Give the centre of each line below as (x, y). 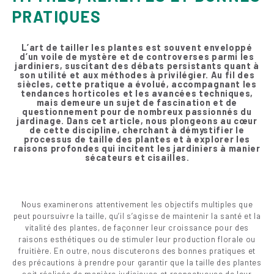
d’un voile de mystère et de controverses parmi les (137, 57)
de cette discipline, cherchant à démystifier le (137, 130)
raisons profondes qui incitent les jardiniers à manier (137, 149)
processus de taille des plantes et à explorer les (137, 139)
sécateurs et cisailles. (137, 158)
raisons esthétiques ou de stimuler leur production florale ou (137, 239)
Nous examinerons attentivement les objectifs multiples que (137, 205)
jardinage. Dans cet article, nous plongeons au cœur (137, 121)
